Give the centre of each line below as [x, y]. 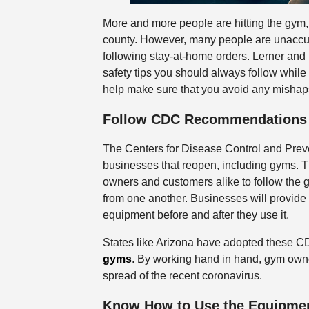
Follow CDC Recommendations [205, 119]
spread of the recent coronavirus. [182, 276]
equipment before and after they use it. [196, 215]
